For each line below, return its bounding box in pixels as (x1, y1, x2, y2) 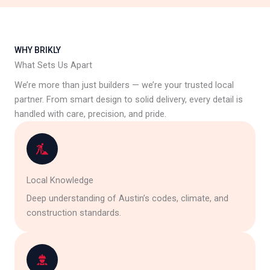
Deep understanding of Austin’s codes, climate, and (27, 192, 228, 204)
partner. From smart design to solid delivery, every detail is (14, 93, 243, 105)
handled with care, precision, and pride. (14, 108, 166, 119)
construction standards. (27, 207, 121, 218)
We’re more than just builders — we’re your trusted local (14, 79, 234, 90)
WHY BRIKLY (14, 45, 61, 55)
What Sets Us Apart (14, 59, 92, 71)
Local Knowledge (27, 174, 93, 186)
